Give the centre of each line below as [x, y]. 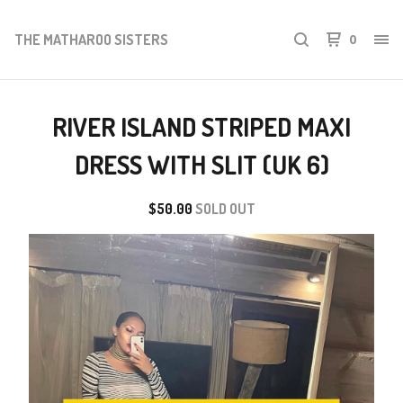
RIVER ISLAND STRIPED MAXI [201, 127]
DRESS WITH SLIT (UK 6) [201, 165]
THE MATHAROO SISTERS [91, 39]
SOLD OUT [225, 209]
